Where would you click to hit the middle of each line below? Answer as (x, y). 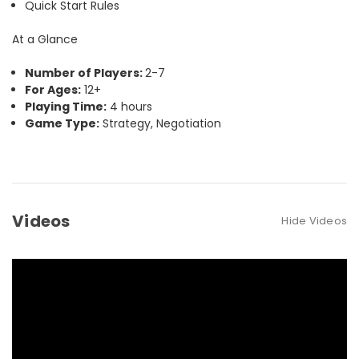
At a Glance (45, 39)
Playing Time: (66, 106)
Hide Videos (314, 220)
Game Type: (63, 123)
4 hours (130, 106)
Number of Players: (85, 73)
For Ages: (53, 89)
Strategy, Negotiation (161, 123)
